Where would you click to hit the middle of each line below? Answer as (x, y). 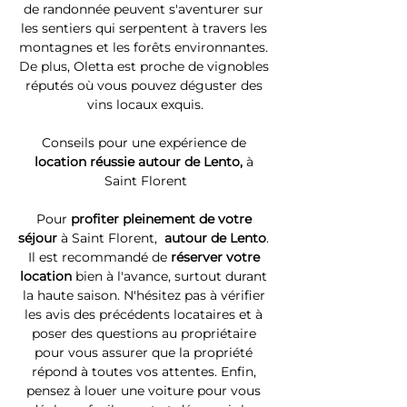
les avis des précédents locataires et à (145, 314)
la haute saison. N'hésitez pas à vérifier (145, 295)
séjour (40, 238)
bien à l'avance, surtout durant (171, 276)
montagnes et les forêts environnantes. (145, 47)
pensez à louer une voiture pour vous (145, 391)
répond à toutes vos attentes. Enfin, (145, 372)
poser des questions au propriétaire (145, 333)
